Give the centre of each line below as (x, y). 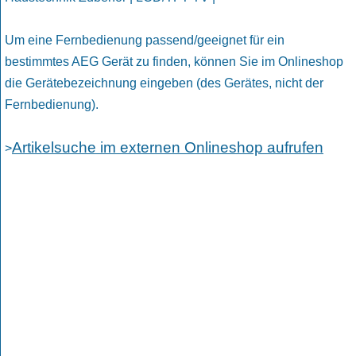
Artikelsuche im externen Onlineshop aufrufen (168, 148)
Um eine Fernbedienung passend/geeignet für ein (145, 41)
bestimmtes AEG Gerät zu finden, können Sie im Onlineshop (174, 62)
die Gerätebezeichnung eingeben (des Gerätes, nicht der (164, 83)
